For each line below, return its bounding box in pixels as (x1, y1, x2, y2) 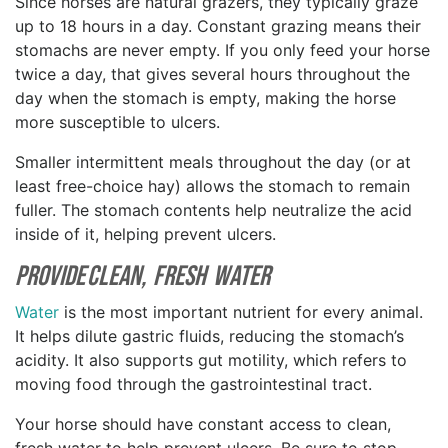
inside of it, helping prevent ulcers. (15, 224, 284, 245)
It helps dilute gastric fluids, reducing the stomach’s (15, 326, 404, 347)
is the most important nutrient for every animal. (59, 302, 423, 323)
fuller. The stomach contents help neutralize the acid (15, 200, 412, 221)
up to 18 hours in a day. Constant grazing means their (15, 16, 421, 37)
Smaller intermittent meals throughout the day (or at (15, 152, 411, 173)
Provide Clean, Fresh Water (15, 260, 276, 294)
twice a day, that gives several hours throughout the (15, 64, 410, 85)
